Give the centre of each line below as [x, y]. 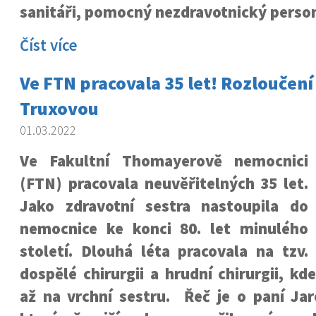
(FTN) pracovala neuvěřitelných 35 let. [164, 183]
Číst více [48, 45]
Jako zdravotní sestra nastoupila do [164, 206]
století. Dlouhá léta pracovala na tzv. [164, 251]
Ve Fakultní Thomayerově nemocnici [164, 161]
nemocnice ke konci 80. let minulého [164, 229]
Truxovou [59, 108]
